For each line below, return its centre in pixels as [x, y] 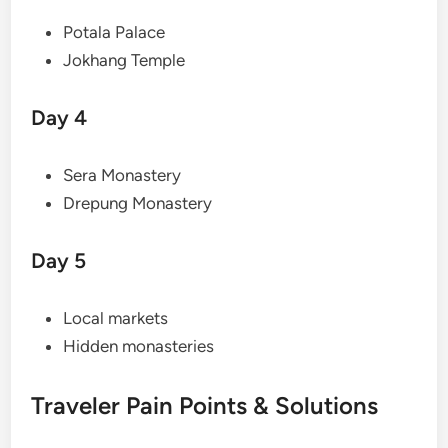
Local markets [116, 318]
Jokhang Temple [124, 60]
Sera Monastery [122, 175]
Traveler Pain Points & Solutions [205, 406]
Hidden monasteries [139, 346]
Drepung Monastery [138, 203]
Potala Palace [114, 32]
